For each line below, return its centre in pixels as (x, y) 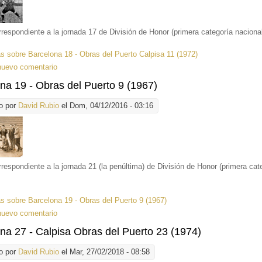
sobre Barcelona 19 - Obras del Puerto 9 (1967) (86, 201)
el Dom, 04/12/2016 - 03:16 (106, 106)
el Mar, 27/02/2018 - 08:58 (105, 252)
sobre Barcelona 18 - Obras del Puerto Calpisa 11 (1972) (101, 54)
